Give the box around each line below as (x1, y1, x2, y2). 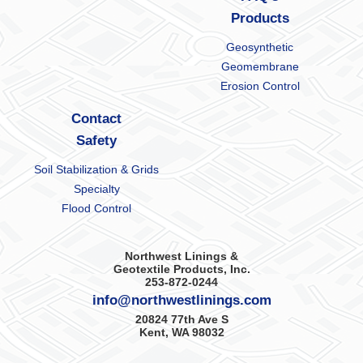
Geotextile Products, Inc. (113, 263, 250, 276)
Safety (76, 133, 117, 149)
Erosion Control (220, 79, 300, 93)
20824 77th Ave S (135, 313, 228, 327)
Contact (71, 111, 122, 127)
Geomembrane (220, 60, 299, 74)
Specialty (73, 182, 120, 196)
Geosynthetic (226, 41, 294, 54)
